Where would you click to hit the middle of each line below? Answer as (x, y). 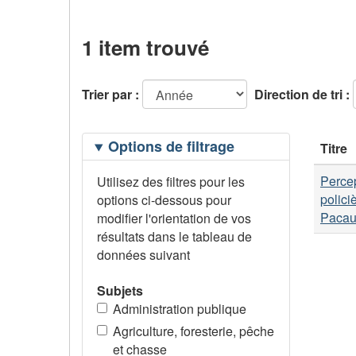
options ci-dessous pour (164, 200)
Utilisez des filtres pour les (170, 182)
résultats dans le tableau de (174, 237)
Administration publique (179, 308)
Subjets (120, 290)
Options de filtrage (171, 147)
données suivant (143, 255)
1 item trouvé (145, 47)
